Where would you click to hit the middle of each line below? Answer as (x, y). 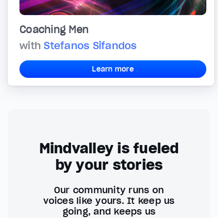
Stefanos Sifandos (91, 46)
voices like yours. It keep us (109, 201)
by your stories (109, 165)
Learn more (113, 69)
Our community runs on (109, 190)
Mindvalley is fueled (109, 149)
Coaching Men (54, 30)
